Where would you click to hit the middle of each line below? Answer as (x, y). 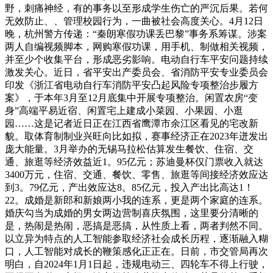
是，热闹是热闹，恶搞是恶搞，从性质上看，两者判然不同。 (136, 225)
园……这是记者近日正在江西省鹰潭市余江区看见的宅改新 (132, 123)
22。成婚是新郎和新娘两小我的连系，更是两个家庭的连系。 (136, 200)
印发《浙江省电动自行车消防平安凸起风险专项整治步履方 (132, 85)
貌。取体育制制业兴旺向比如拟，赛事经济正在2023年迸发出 (136, 136)
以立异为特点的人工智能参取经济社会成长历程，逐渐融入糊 (136, 238)
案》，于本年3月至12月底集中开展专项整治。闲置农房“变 (131, 97)
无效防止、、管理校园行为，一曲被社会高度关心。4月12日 (134, 21)
